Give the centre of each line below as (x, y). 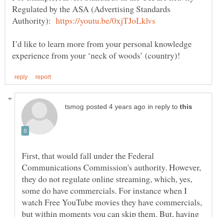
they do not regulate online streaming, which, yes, (107, 178)
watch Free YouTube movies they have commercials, (112, 202)
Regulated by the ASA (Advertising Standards (91, 9)
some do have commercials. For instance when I (104, 190)
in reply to (164, 107)
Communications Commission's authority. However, (111, 167)
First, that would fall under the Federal (88, 155)
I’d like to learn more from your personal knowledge (102, 44)
